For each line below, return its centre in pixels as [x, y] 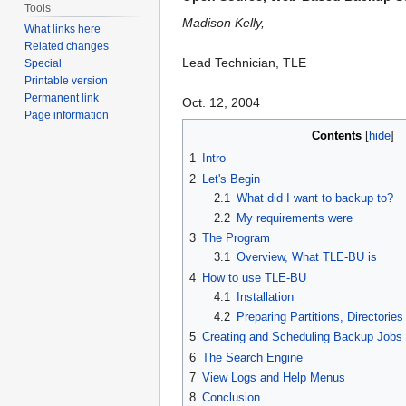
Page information [67, 116]
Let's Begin [231, 179]
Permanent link [62, 98]
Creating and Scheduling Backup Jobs [302, 337]
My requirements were [294, 218]
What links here [63, 29]
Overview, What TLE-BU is [306, 257]
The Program [236, 238]
